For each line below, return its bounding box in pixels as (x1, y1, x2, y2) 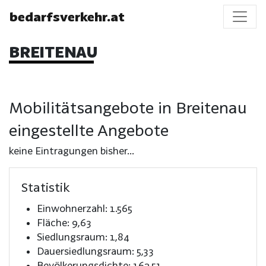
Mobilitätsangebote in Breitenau (9, 97, 247, 116)
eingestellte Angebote (9, 120, 169, 139)
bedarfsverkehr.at (9, 9, 125, 24)
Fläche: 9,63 (36, 216, 91, 228)
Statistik (21, 179, 70, 194)
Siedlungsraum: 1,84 (36, 230, 129, 242)
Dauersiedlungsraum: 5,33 (36, 245, 154, 256)
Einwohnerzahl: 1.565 (36, 202, 132, 214)
